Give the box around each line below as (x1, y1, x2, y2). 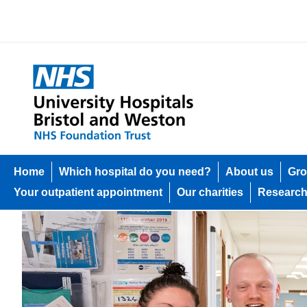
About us (225, 166, 273, 177)
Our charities (177, 186, 243, 198)
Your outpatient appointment (14, 186, 162, 198)
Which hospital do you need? (59, 166, 211, 177)
